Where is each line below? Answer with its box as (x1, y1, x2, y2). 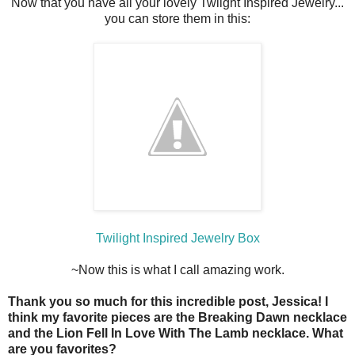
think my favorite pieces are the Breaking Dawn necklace (8, 311, 347, 325)
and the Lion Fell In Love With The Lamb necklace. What (8, 326, 343, 341)
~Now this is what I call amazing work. (71, 263, 284, 277)
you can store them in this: (105, 12, 250, 26)
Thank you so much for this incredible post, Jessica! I (8, 295, 328, 309)
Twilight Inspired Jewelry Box (95, 231, 260, 246)
